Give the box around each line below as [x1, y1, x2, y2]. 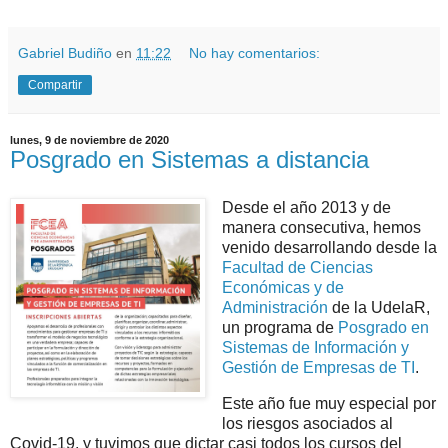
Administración [221, 299, 328, 317]
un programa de [221, 319, 338, 337]
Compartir [28, 78, 82, 93]
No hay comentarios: [189, 45, 321, 62]
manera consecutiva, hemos [221, 219, 421, 237]
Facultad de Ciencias [221, 259, 373, 277]
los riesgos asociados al [221, 414, 393, 432]
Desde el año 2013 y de [221, 199, 391, 217]
